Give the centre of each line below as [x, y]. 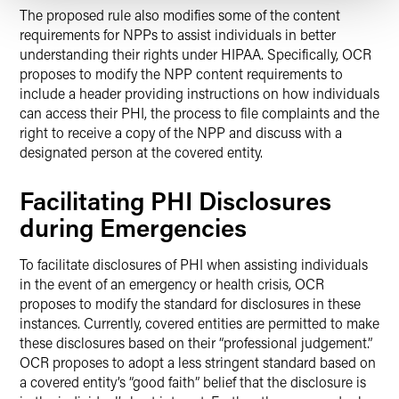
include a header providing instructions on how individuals [199, 93]
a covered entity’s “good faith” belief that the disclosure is [193, 382]
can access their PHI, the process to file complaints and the [199, 113]
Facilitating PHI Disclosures [175, 200]
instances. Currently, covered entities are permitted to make [199, 323]
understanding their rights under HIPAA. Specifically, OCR [195, 54]
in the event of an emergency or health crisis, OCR [172, 284]
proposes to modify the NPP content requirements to [181, 73]
